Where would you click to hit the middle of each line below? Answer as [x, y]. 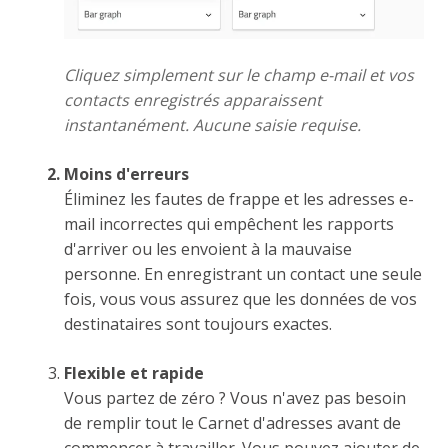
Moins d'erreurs [126, 174]
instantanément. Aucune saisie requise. [212, 125]
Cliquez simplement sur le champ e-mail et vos [239, 75]
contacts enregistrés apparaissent [193, 100]
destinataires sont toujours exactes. [198, 324]
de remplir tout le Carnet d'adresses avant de [232, 423]
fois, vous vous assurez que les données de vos [240, 299]
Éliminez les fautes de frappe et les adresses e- [239, 199]
